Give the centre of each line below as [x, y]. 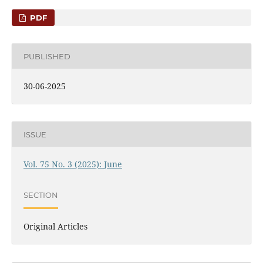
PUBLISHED [47, 56]
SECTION [41, 195]
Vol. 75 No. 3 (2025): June [73, 164]
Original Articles [55, 227]
